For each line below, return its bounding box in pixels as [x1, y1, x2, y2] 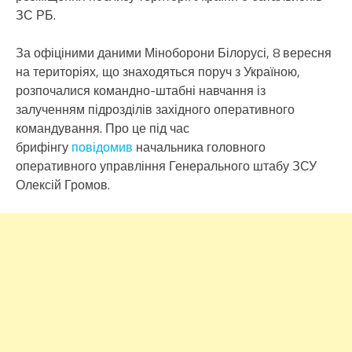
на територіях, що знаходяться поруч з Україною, [16, 61, 300, 81]
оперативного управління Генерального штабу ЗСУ [16, 156, 317, 175]
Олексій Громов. [16, 174, 110, 194]
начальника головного [133, 137, 266, 156]
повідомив [71, 137, 133, 156]
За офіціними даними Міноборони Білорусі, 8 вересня [16, 42, 332, 62]
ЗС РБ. [16, 5, 56, 24]
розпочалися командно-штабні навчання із [16, 80, 266, 100]
